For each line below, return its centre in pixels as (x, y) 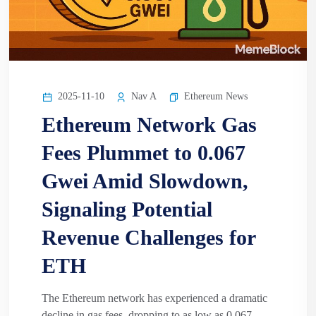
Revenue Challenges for (148, 238)
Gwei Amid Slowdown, (145, 181)
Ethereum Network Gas (149, 125)
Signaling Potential (127, 209)
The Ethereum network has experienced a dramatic (154, 298)
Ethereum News (216, 97)
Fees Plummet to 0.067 (144, 153)
